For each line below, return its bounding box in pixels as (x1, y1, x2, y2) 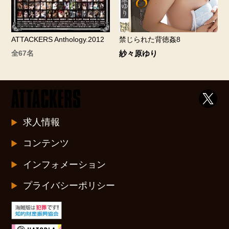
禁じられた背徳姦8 (119, 35, 180, 44)
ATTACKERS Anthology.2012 (11, 35, 105, 44)
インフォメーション (22, 159, 106, 170)
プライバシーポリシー (22, 180, 115, 191)
